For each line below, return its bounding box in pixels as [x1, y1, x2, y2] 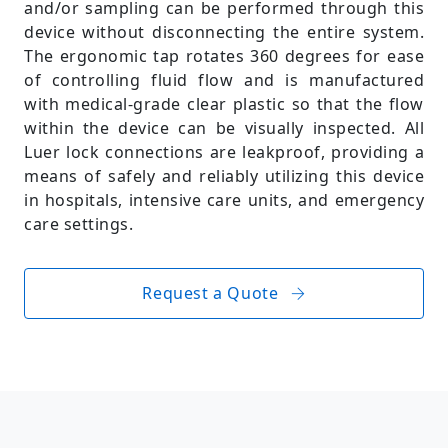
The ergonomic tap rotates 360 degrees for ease [24, 44, 424, 67]
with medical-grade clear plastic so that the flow [24, 92, 424, 115]
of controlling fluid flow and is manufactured [24, 68, 424, 91]
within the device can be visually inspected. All [24, 116, 424, 139]
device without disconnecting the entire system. [24, 20, 424, 43]
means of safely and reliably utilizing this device [24, 164, 424, 187]
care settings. [24, 212, 133, 235]
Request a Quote [142, 281, 283, 304]
